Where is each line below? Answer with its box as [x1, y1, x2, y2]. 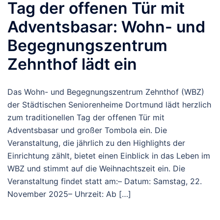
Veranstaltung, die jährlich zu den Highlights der [7, 137, 185, 148]
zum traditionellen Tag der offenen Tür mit [7, 112, 165, 122]
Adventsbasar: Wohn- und [7, 17, 205, 36]
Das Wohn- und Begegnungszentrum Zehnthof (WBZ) [7, 86, 204, 97]
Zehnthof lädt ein [7, 54, 137, 74]
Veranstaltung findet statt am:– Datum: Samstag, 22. [7, 176, 202, 186]
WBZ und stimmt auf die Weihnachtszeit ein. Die [7, 163, 185, 173]
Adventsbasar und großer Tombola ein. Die [7, 125, 167, 135]
